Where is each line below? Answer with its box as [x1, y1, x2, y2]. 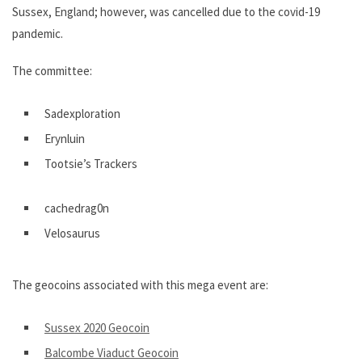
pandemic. [12, 26, 63, 42]
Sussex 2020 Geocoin [44, 319, 149, 335]
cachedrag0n [44, 200, 109, 217]
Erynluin [44, 131, 85, 147]
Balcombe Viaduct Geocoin [44, 344, 179, 360]
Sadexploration [44, 106, 120, 122]
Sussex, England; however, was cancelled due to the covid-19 [12, 4, 320, 20]
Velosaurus [44, 225, 100, 242]
